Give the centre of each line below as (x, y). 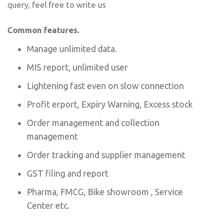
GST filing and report (68, 173)
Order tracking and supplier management (106, 154)
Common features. (43, 30)
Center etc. (48, 205)
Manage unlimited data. (72, 48)
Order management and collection (93, 122)
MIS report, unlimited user (77, 67)
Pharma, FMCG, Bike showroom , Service (105, 191)
